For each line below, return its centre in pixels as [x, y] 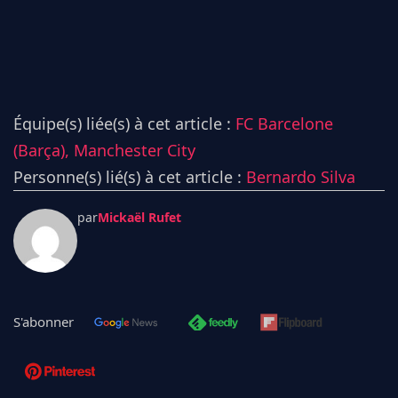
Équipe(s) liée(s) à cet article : [124, 123]
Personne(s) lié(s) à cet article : [130, 176]
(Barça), [44, 150]
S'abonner [44, 321]
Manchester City [135, 150]
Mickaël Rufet [139, 217]
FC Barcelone [284, 123]
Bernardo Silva [301, 176]
